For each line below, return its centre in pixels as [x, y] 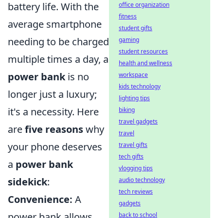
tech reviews [136, 191]
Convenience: [40, 199]
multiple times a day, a [58, 59]
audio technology [142, 180]
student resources [143, 51]
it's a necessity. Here [53, 112]
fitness [128, 16]
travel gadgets [138, 121]
